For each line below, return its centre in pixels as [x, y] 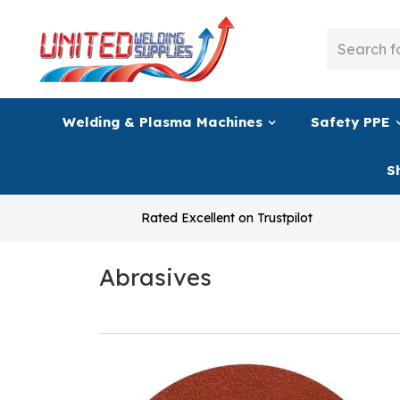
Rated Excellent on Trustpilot [227, 217]
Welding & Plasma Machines [162, 121]
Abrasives [155, 277]
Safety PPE [350, 121]
